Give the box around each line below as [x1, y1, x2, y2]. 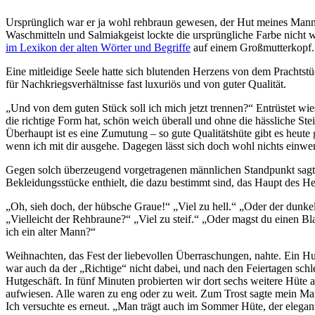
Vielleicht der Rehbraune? [11, 212, 126, 225]
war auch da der [6, 262, 79, 274]
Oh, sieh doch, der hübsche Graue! [11, 200, 165, 212]
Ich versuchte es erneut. [6, 300, 112, 312]
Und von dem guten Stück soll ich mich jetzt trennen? [11, 101, 248, 114]
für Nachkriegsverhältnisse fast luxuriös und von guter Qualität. [6, 77, 286, 90]
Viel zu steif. [139, 212, 194, 225]
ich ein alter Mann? [6, 225, 91, 238]
